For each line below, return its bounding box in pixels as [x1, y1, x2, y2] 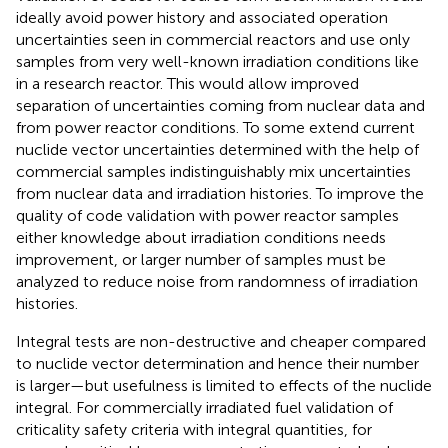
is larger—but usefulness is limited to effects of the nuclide [16, 375, 432, 395]
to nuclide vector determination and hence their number [16, 353, 419, 373]
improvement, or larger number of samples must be [16, 249, 386, 269]
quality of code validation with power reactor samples [16, 205, 399, 225]
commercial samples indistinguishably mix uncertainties [16, 161, 411, 181]
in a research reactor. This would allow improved [16, 73, 359, 93]
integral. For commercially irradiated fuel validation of [16, 397, 393, 417]
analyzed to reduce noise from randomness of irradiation [16, 271, 418, 291]
